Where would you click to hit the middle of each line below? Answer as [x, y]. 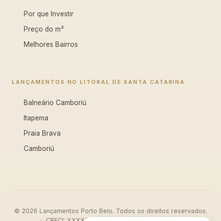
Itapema [36, 118]
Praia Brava [42, 133]
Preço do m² [44, 29]
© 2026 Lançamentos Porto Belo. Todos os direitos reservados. [110, 211]
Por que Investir [49, 14]
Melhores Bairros [51, 44]
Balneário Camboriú [55, 103]
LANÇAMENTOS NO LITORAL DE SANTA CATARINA [99, 82]
